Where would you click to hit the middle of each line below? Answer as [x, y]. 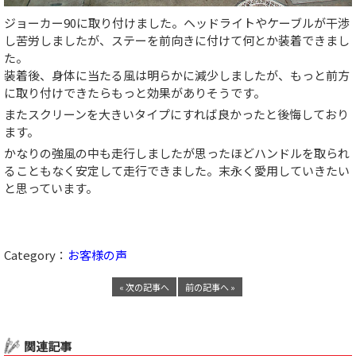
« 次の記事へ [144, 287]
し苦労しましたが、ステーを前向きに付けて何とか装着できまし [177, 40]
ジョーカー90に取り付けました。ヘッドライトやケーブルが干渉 [177, 22]
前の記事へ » [210, 287]
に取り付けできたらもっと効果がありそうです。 [135, 92]
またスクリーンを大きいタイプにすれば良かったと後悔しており [176, 114]
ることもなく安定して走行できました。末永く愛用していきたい [177, 170]
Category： [36, 255]
